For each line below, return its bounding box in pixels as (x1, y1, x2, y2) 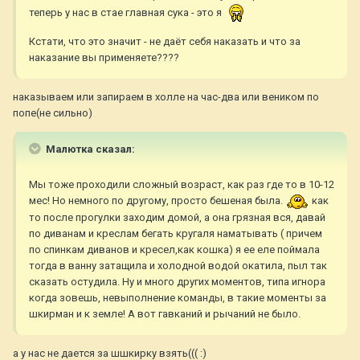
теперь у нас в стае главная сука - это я (29, 6, 224, 19)
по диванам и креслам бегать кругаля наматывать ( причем (29, 227, 322, 239)
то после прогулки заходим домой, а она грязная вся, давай (29, 211, 325, 223)
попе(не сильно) (13, 107, 92, 120)
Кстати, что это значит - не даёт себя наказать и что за (29, 35, 301, 48)
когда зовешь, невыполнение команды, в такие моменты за (29, 291, 326, 304)
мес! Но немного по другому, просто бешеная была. (29, 194, 285, 207)
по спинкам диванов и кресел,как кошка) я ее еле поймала (29, 243, 320, 256)
